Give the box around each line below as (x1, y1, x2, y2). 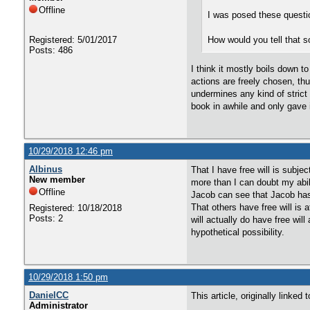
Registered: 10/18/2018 (29, 203, 122, 213)
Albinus (29, 164, 62, 174)
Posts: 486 (29, 45, 73, 55)
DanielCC (29, 290, 69, 300)
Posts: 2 (29, 213, 63, 224)
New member (29, 174, 85, 185)
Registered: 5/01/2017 (29, 35, 117, 45)
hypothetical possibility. (191, 227, 284, 237)
